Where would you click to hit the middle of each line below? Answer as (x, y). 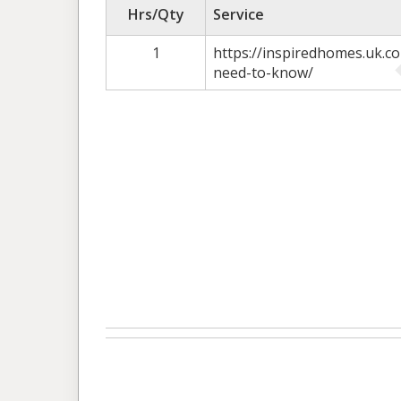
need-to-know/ (263, 72)
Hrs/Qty (156, 14)
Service (239, 14)
